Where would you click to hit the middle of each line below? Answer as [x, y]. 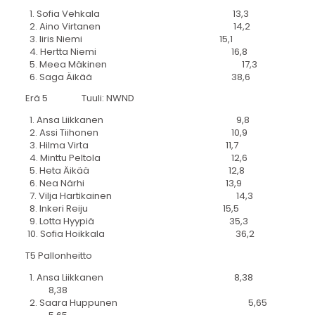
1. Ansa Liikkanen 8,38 [139, 277]
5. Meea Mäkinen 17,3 [141, 64]
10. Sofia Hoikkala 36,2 [140, 234]
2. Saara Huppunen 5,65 [146, 302]
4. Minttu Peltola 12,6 [136, 158]
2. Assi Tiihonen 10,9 [136, 133]
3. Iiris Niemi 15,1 [129, 39]
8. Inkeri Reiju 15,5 [132, 209]
